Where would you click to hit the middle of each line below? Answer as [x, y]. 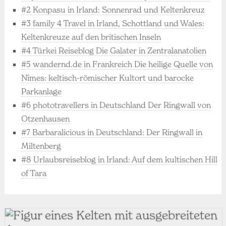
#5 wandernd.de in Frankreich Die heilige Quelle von [117, 64]
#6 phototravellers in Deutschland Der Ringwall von [116, 105]
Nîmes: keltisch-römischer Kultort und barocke [108, 77]
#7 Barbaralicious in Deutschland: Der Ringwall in [112, 132]
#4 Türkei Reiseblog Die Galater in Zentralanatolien [114, 50]
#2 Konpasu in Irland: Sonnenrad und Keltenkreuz [113, 9]
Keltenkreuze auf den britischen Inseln [91, 37]
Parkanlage [42, 91]
